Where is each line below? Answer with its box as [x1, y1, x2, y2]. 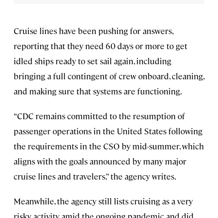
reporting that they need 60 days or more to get [14, 40, 187, 51]
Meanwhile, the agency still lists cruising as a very [14, 195, 193, 206]
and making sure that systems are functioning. [14, 85, 182, 96]
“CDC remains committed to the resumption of [14, 110, 185, 121]
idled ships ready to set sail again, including [14, 55, 171, 66]
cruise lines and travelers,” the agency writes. [14, 170, 176, 182]
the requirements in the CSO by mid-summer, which [14, 140, 204, 151]
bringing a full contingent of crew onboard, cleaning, [14, 70, 204, 81]
